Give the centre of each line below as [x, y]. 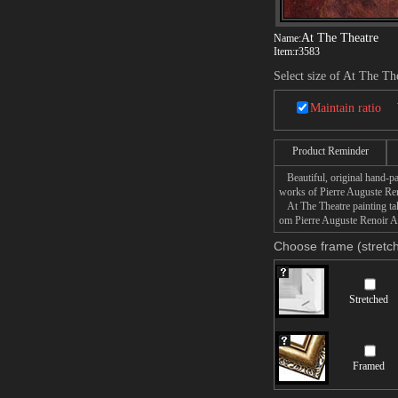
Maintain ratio [346, 108]
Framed [369, 366]
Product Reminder [330, 151]
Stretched [369, 299]
